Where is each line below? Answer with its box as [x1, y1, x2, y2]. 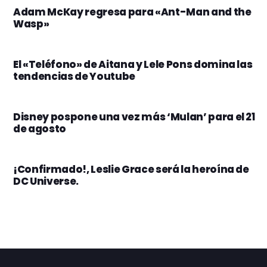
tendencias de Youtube [13, 69, 135, 83]
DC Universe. [13, 173, 79, 188]
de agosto [13, 121, 66, 136]
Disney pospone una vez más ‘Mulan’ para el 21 [13, 109, 255, 124]
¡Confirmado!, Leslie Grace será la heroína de [13, 162, 249, 176]
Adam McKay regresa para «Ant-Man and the [13, 4, 252, 19]
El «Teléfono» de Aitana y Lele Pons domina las [13, 57, 253, 72]
